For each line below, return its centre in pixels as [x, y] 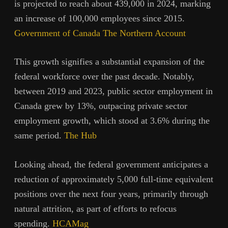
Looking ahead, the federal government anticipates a [111, 164]
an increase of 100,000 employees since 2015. [99, 18]
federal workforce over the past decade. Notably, [104, 77]
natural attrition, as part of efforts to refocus [95, 208]
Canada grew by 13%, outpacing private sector [101, 106]
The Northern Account [144, 33]
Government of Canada [57, 33]
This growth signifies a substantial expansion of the [109, 62]
